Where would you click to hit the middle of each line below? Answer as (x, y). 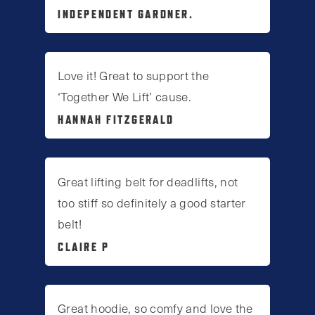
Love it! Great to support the (134, 76)
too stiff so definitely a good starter (152, 202)
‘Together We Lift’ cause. (125, 97)
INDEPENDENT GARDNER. (126, 14)
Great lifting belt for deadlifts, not (148, 181)
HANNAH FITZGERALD (116, 120)
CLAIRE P (84, 246)
